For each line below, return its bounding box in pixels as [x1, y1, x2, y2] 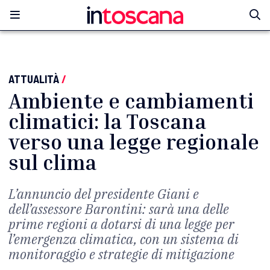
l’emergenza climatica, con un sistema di [8, 230, 239, 248]
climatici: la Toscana [8, 109, 206, 134]
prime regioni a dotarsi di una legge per [8, 215, 234, 233]
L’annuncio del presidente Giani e [8, 185, 199, 202]
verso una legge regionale [8, 130, 259, 154]
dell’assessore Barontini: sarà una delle [8, 200, 229, 218]
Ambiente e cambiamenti [8, 89, 254, 113]
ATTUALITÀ [8, 72, 59, 86]
